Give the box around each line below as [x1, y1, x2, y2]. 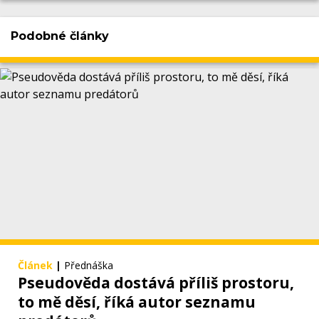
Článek [18, 258, 53, 273]
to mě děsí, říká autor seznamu [18, 292, 256, 313]
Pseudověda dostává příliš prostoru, [18, 273, 294, 293]
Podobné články [11, 28, 109, 43]
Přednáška [64, 258, 113, 273]
